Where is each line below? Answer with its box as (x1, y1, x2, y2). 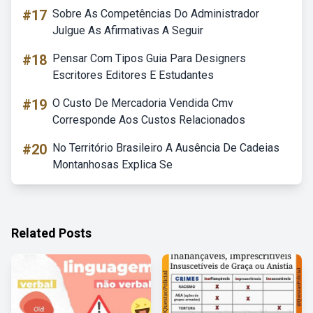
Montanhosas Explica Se (52, 158, 173, 171)
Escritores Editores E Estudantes (52, 68, 214, 82)
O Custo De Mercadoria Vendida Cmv (52, 96, 233, 110)
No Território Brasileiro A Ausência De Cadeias (52, 141, 279, 154)
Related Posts (11, 226, 92, 240)
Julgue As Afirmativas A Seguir (52, 24, 203, 37)
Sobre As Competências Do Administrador (52, 7, 259, 20)
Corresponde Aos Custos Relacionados (52, 113, 245, 126)
